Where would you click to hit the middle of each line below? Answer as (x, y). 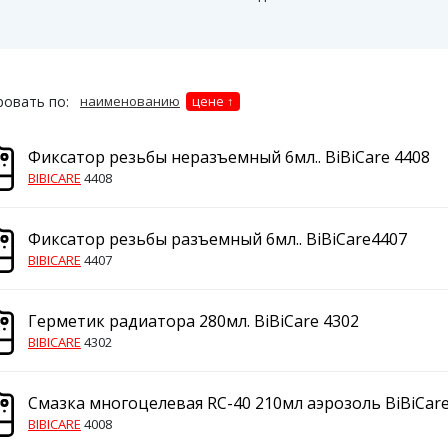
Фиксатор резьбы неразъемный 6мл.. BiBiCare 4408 (229, 157)
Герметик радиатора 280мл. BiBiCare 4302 (193, 321)
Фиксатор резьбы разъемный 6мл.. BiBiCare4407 (217, 239)
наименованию (130, 101)
